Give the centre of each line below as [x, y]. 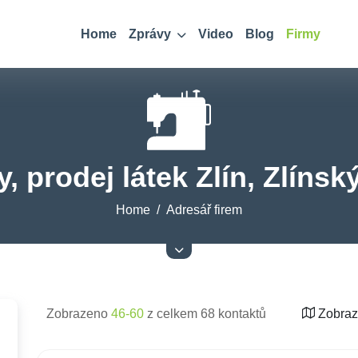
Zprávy [151, 34]
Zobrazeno [79, 314]
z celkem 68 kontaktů [205, 314]
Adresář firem [204, 210]
